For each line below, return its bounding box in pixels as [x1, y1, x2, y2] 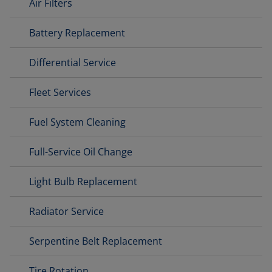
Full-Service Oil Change [29, 145, 132, 158]
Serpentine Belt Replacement [29, 234, 162, 248]
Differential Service [29, 56, 116, 69]
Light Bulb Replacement [29, 175, 137, 188]
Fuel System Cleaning [29, 115, 126, 129]
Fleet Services [29, 86, 91, 99]
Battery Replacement [29, 26, 125, 39]
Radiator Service [29, 205, 104, 218]
